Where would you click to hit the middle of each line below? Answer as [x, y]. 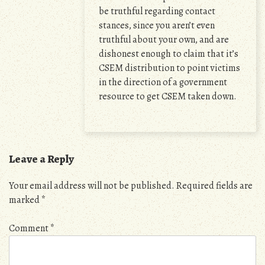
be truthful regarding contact [157, 11]
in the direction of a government [163, 82]
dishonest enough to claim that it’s [169, 54]
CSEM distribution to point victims [169, 68]
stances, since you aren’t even [157, 25]
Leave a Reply [41, 159]
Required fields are [214, 185]
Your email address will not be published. [92, 185]
